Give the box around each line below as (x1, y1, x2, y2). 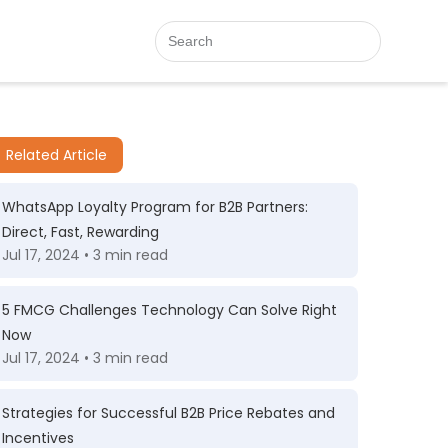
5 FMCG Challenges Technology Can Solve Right (2, 300, 337, 320)
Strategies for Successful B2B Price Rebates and (2, 403, 335, 423)
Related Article (6, 145, 107, 165)
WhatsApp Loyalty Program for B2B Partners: (2, 197, 308, 217)
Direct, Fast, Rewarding (2, 222, 159, 242)
